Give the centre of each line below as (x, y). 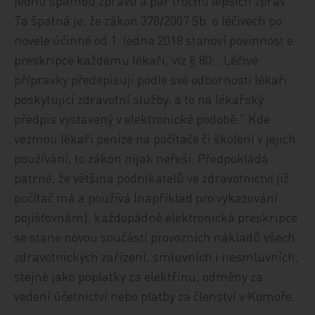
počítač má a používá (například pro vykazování (146, 197)
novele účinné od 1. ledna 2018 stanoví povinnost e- (156, 40)
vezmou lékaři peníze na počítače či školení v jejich (155, 138)
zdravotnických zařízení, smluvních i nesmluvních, (157, 256)
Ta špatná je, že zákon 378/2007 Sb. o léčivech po (148, 20)
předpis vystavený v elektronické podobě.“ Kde (142, 118)
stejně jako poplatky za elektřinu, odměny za (139, 276)
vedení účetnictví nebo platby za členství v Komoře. (155, 296)
